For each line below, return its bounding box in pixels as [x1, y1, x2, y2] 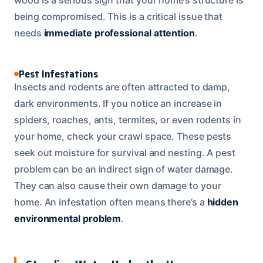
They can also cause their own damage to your [14, 179, 221, 191]
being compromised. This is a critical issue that [14, 10, 223, 22]
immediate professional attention [43, 26, 195, 39]
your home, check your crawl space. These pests [14, 130, 232, 142]
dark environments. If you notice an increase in [14, 97, 222, 109]
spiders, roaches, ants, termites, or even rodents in [14, 113, 241, 126]
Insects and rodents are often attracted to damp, [14, 80, 231, 93]
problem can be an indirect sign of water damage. [14, 163, 234, 175]
